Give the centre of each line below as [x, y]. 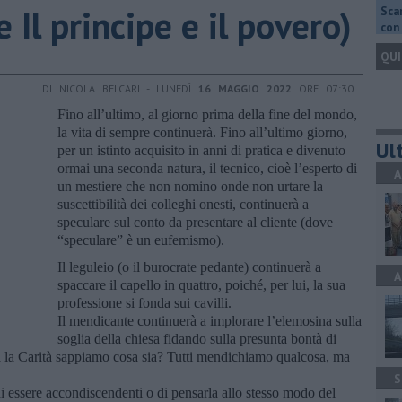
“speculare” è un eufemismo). [141, 240]
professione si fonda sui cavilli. [144, 302]
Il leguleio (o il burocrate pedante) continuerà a [189, 267]
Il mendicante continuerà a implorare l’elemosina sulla [210, 320]
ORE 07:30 [323, 88]
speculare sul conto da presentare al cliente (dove [195, 222]
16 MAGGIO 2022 [245, 88]
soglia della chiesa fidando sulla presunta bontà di [197, 338]
